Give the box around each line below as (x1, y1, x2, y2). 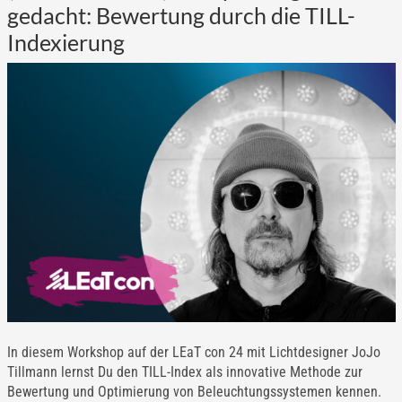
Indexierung (6, 29, 125, 57)
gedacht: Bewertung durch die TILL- (6, 2, 355, 30)
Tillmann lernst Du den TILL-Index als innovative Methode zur (6, 363, 363, 381)
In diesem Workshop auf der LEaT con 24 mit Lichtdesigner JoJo (6, 344, 380, 362)
